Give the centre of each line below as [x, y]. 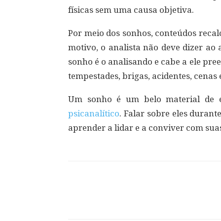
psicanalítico [94, 113]
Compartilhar [112, 199]
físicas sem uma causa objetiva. [131, 10]
